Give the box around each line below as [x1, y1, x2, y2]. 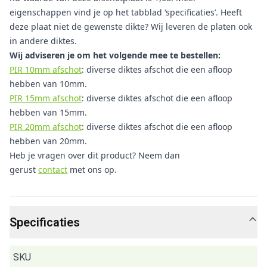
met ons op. [67, 164, 117, 175]
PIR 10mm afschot [10, 64, 82, 75]
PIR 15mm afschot [10, 92, 82, 104]
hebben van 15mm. [10, 107, 87, 118]
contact [38, 164, 67, 175]
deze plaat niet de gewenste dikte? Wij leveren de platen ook [10, 21, 252, 32]
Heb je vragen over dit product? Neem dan [10, 150, 180, 161]
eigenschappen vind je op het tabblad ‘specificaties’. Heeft [10, 7, 242, 18]
